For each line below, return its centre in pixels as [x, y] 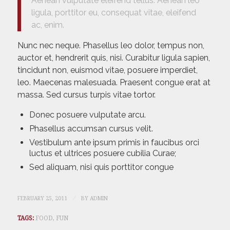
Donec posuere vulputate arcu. [87, 115]
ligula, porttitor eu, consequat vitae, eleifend [113, 12]
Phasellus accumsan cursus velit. [91, 129]
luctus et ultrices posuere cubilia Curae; [102, 154]
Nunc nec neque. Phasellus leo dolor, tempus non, [111, 45]
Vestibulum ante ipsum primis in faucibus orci [114, 143]
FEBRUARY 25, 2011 [42, 199]
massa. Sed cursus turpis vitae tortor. [86, 94]
